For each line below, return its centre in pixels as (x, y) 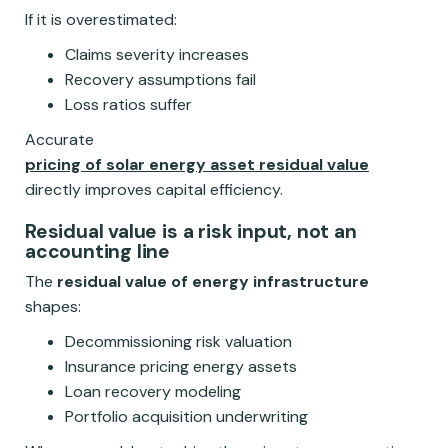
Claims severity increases (157, 55)
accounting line (98, 252)
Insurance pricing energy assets (181, 367)
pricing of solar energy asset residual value (197, 165)
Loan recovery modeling (153, 392)
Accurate (59, 140)
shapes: (53, 307)
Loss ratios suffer (128, 105)
